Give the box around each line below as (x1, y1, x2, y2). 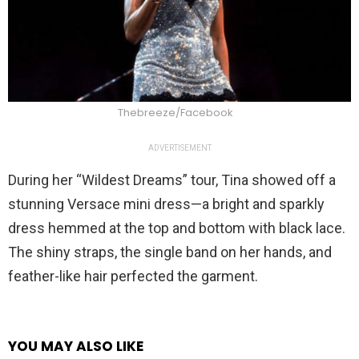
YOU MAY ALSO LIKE (8, 337, 143, 357)
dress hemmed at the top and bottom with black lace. (8, 220, 345, 237)
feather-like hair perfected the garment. (8, 268, 258, 285)
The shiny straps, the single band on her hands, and (8, 244, 332, 261)
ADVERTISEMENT (147, 143, 212, 153)
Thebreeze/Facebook (118, 105, 233, 121)
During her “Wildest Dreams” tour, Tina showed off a (8, 171, 336, 189)
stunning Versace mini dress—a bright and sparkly (8, 196, 325, 213)
